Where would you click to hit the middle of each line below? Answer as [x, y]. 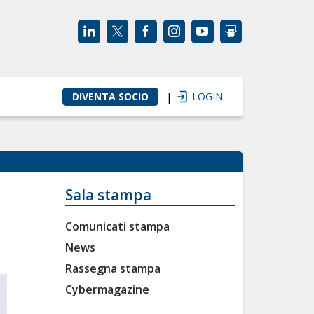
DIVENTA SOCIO [110, 96]
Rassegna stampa [113, 269]
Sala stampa [109, 195]
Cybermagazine [108, 290]
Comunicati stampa [118, 227]
